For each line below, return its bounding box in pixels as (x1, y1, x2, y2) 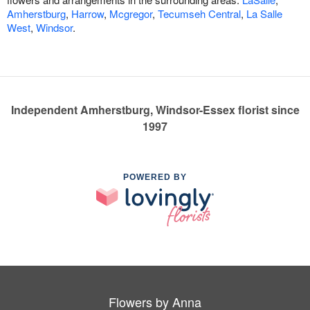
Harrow (71, 6, 104, 21)
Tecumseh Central (158, 6, 241, 21)
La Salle (246, 6, 282, 21)
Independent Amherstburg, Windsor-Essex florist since (10, 102, 300, 118)
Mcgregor (109, 6, 152, 21)
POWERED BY (123, 172, 187, 182)
